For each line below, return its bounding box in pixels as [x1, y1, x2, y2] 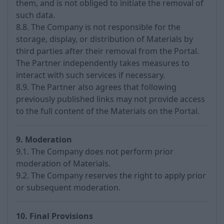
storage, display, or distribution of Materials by [16, 33, 193, 44]
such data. [16, 9, 55, 20]
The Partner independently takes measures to [16, 57, 189, 68]
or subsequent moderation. [16, 182, 120, 193]
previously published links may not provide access [16, 93, 205, 104]
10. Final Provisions [16, 210, 93, 221]
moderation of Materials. [16, 158, 110, 169]
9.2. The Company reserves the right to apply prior [16, 170, 206, 181]
